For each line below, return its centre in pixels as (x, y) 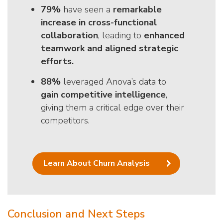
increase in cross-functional (99, 22)
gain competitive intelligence (103, 94)
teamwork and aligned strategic (110, 48)
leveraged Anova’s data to (113, 81)
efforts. (57, 61)
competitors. (65, 120)
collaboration (69, 35)
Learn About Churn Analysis (97, 164)
